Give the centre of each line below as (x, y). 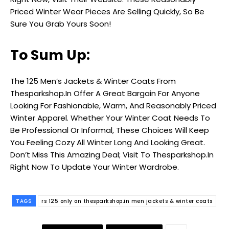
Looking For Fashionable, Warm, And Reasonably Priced (113, 106)
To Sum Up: (50, 55)
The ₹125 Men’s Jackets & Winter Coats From (93, 81)
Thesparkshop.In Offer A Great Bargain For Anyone (105, 94)
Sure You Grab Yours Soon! (61, 24)
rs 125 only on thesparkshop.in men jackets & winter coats (127, 201)
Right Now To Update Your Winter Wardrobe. (95, 167)
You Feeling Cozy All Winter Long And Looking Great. (108, 143)
